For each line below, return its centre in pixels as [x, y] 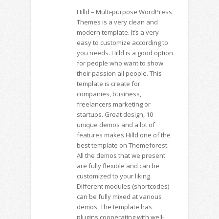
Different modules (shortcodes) [123, 186]
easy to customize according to [122, 43]
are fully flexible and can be [118, 166]
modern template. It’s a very [118, 32]
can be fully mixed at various [119, 197]
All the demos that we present [121, 155]
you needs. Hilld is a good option [125, 53]
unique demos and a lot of [116, 125]
